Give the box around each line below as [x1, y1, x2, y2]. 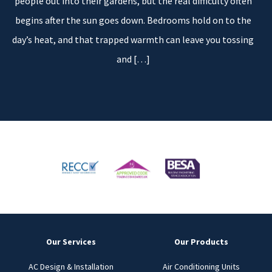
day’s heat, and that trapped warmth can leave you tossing [12, 33, 254, 46]
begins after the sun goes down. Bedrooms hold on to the [15, 14, 251, 26]
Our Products [174, 236, 228, 247]
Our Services [46, 236, 96, 247]
